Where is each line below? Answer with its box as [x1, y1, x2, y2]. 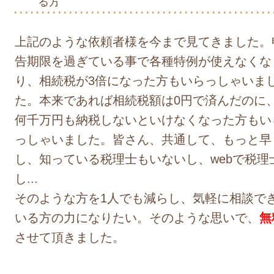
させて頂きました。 [15, 230, 125, 244]
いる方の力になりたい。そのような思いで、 [15, 210, 259, 224]
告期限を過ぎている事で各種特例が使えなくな [15, 54, 272, 68]
